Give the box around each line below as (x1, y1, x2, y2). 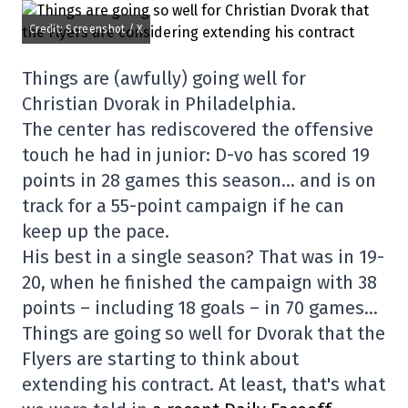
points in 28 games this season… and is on (22, 169, 376, 191)
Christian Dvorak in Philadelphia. (22, 93, 296, 115)
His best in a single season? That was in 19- (22, 246, 384, 268)
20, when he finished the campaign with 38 (22, 271, 377, 293)
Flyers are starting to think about (22, 348, 299, 370)
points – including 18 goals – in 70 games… (22, 297, 378, 319)
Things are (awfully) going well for (22, 67, 306, 89)
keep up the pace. (22, 220, 169, 242)
